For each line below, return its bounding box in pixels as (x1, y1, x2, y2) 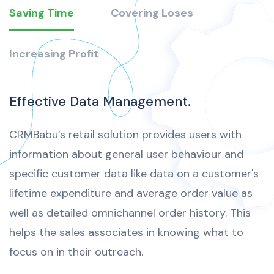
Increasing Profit (9, 46, 98, 62)
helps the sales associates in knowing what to (9, 225, 243, 240)
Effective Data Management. (9, 92, 191, 111)
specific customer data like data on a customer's (9, 166, 259, 182)
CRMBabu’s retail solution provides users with (9, 127, 242, 143)
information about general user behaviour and (9, 147, 243, 162)
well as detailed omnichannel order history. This (9, 206, 251, 221)
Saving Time (9, 6, 74, 21)
